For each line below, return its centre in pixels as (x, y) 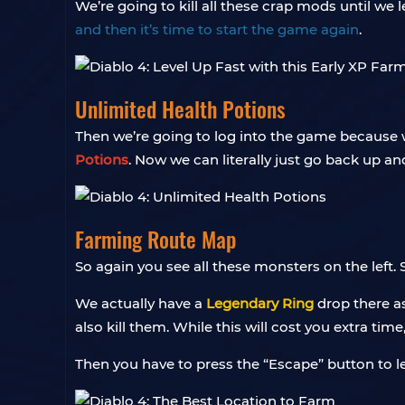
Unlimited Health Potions (180, 108)
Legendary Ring (260, 303)
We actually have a (141, 303)
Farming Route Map (155, 239)
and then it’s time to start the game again (217, 29)
